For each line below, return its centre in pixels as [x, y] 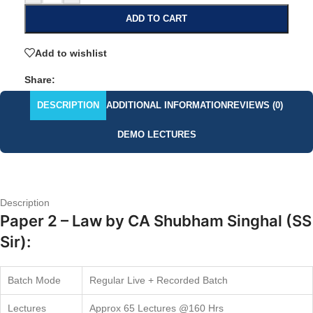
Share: [40, 80]
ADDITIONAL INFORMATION [167, 105]
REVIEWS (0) [255, 105]
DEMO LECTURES [156, 134]
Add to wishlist [71, 53]
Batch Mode [34, 280]
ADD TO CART [156, 19]
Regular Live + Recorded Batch [159, 280]
